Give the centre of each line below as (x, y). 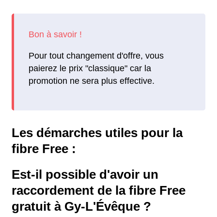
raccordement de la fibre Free (99, 190)
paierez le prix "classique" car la (90, 69)
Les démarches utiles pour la (97, 132)
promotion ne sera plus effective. (92, 81)
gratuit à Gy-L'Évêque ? (81, 206)
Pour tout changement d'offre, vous (96, 56)
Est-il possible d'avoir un (85, 174)
